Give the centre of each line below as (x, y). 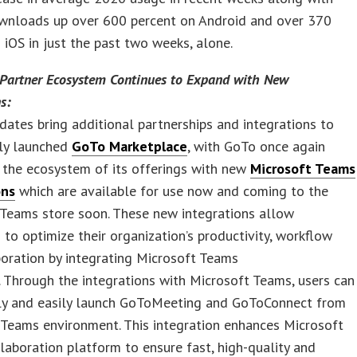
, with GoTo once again (257, 146)
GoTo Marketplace (130, 146)
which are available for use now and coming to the (172, 190)
